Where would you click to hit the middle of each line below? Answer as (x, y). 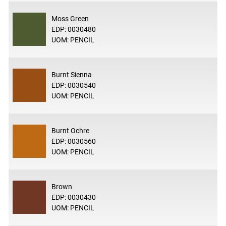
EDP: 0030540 (73, 85)
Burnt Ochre (70, 130)
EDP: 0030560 (73, 141)
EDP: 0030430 (73, 197)
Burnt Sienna (71, 74)
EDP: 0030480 (73, 29)
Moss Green (70, 18)
